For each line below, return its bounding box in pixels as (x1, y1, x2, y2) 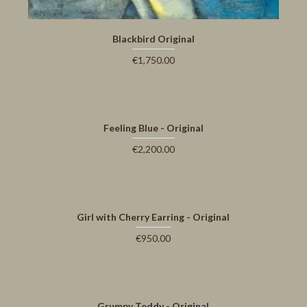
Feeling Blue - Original (103, 122, 204, 134)
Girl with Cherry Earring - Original (77, 211, 230, 223)
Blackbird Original (112, 33, 195, 45)
